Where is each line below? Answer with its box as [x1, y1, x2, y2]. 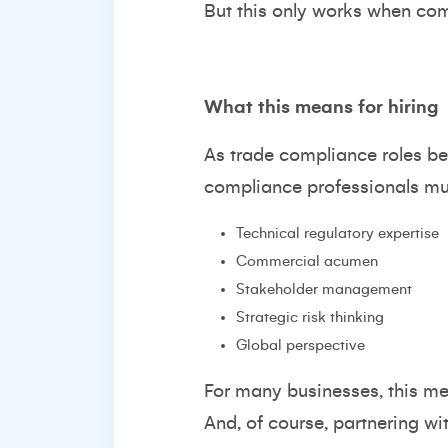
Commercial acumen [236, 253, 378, 269]
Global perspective [236, 337, 365, 353]
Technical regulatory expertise [236, 225, 439, 241]
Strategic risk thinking [236, 309, 384, 325]
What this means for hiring [204, 97, 438, 117]
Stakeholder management [236, 281, 412, 297]
